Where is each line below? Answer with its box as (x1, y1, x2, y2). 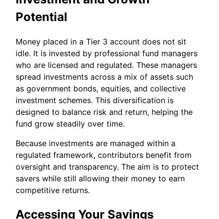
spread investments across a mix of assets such (16, 71, 193, 82)
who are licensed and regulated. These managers (16, 60, 197, 70)
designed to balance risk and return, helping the (16, 107, 193, 117)
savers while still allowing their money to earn (16, 173, 185, 183)
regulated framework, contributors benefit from (16, 150, 192, 160)
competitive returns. (16, 185, 90, 195)
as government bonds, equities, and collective (16, 83, 186, 93)
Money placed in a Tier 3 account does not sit (16, 36, 186, 46)
